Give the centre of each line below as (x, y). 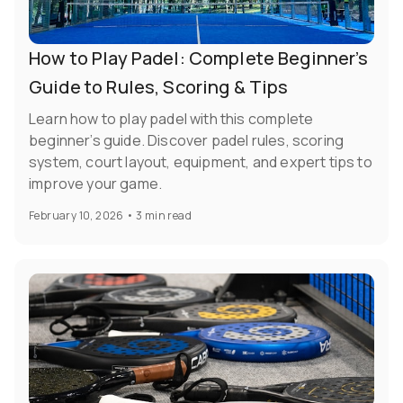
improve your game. (96, 184)
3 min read (164, 216)
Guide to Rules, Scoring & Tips (159, 87)
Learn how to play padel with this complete (171, 119)
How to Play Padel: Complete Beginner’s (198, 58)
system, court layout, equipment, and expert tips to (201, 162)
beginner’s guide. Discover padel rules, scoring (187, 141)
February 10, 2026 (76, 216)
